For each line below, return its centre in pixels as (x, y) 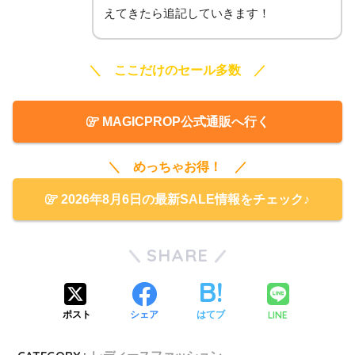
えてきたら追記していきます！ (187, 13)
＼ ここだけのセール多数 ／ (177, 70)
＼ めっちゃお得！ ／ (177, 166)
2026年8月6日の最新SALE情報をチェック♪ (184, 199)
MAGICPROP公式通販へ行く (184, 121)
